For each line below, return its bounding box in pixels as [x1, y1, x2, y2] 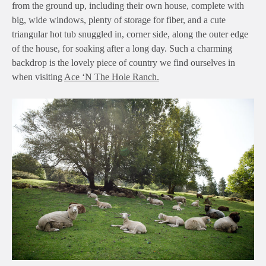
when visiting [12, 72, 64, 83]
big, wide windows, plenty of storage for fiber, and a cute [12, 15, 226, 26]
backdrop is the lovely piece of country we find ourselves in [12, 58, 235, 68]
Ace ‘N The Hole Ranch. [64, 72, 159, 83]
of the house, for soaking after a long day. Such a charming [12, 43, 232, 54]
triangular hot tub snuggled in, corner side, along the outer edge [12, 29, 248, 40]
